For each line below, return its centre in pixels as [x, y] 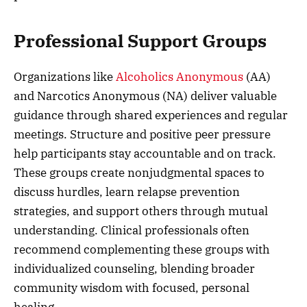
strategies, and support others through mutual [141, 211]
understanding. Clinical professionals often [132, 231]
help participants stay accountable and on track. [145, 154]
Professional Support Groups [140, 41]
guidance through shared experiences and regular [151, 115]
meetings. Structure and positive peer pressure [142, 135]
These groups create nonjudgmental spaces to [139, 173]
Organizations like [65, 77]
